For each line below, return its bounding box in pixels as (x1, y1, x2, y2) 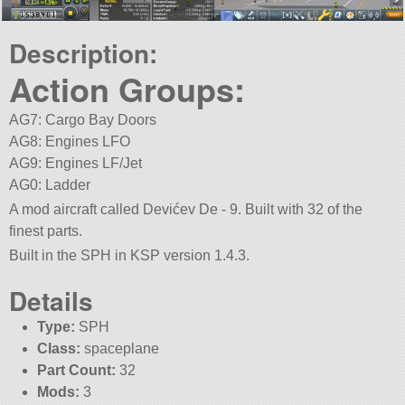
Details (9, 281, 94, 319)
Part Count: (36, 362, 116, 378)
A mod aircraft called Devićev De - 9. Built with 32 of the (9, 202, 363, 218)
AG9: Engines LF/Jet (9, 155, 143, 171)
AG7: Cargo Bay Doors (9, 111, 157, 127)
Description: (9, 33, 158, 71)
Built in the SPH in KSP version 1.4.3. (9, 248, 250, 264)
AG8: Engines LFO (9, 133, 131, 149)
